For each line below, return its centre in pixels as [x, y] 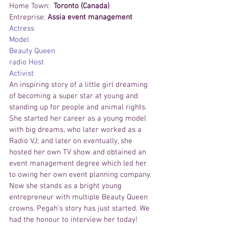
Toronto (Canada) [82, 6]
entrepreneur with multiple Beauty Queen [79, 198]
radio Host [27, 63]
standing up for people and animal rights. [79, 108]
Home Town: [31, 6]
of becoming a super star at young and [75, 96]
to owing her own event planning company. [81, 175]
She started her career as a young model [79, 119]
